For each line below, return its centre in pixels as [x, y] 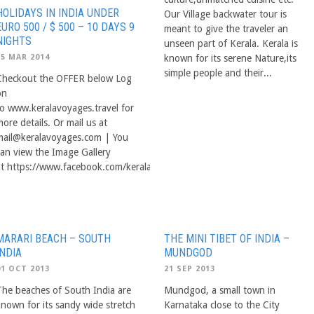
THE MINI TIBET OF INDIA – [227, 238]
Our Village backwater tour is [225, 14]
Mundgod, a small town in [220, 290]
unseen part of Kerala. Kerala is [231, 43]
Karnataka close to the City [222, 305]
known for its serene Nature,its [230, 58]
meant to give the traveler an [226, 29]
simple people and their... [218, 73]
